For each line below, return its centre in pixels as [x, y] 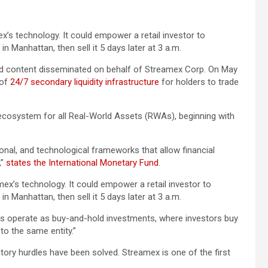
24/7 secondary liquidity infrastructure [85, 82]
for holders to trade [199, 82]
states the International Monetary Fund [82, 162]
